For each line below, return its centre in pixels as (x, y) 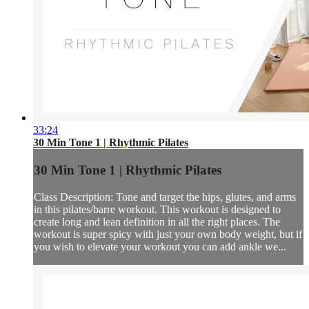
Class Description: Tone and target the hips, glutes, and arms (165, 197)
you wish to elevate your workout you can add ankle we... (160, 246)
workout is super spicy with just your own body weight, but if (168, 234)
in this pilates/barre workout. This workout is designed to (157, 209)
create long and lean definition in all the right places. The (157, 221)
